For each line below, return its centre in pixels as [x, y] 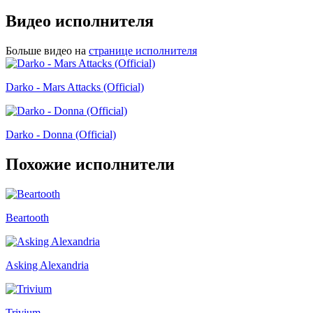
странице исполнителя [143, 51]
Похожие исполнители [90, 164]
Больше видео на [46, 51]
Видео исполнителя [80, 21]
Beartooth [27, 217]
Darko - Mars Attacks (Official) [75, 87]
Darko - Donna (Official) [61, 135]
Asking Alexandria [47, 265]
